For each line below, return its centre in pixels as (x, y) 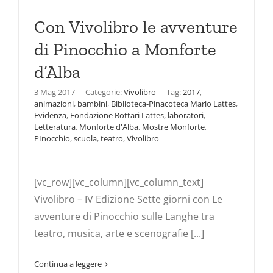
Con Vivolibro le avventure (136, 27)
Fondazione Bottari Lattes (117, 115)
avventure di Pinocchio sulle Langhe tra (124, 217)
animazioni (54, 104)
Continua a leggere (68, 264)
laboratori (186, 115)
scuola (85, 139)
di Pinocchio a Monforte (125, 50)
